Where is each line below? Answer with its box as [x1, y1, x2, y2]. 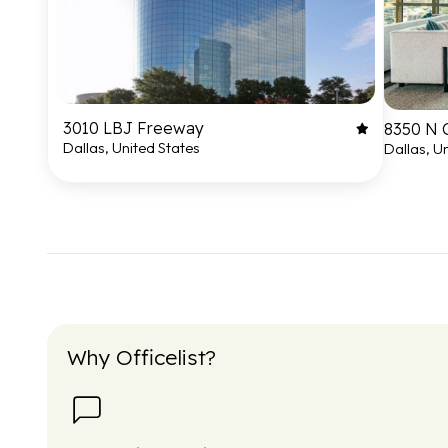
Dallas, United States [63, 138, 200, 157]
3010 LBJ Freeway [63, 118, 204, 138]
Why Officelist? [67, 344, 216, 370]
